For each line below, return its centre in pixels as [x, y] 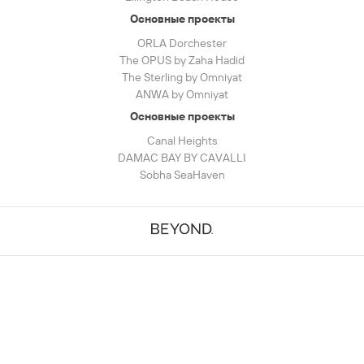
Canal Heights [182, 141]
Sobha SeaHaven [182, 175]
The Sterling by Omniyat [182, 78]
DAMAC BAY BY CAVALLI [182, 158]
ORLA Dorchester [182, 43]
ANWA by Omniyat [182, 95]
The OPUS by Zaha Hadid [182, 61]
